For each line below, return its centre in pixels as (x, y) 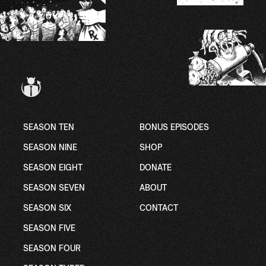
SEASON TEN (48, 127)
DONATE (155, 167)
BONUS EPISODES (174, 127)
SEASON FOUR (52, 248)
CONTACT (159, 208)
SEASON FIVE (49, 228)
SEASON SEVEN (54, 188)
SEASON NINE (50, 147)
